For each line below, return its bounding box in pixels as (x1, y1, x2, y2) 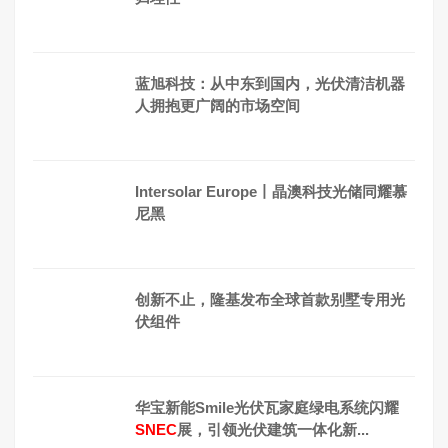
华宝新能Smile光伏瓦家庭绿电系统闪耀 (135, 398, 399, 416)
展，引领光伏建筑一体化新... (177, 420, 369, 438)
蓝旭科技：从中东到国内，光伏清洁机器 (135, 74, 405, 92)
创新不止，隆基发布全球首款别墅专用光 (135, 290, 405, 308)
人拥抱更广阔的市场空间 (135, 96, 300, 114)
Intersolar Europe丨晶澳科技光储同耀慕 (135, 182, 407, 200)
